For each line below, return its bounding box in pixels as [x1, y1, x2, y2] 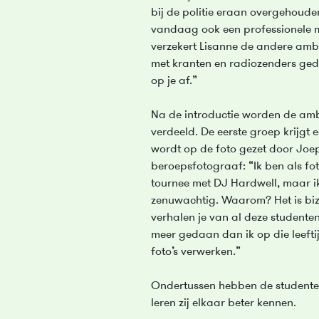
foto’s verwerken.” [151, 246, 241, 258]
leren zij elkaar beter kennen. [151, 298, 296, 309]
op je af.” [151, 75, 197, 87]
